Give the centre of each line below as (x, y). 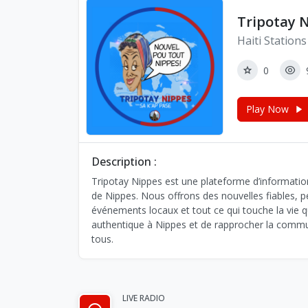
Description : (124, 162)
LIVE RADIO (144, 298)
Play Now (267, 109)
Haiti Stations (272, 41)
